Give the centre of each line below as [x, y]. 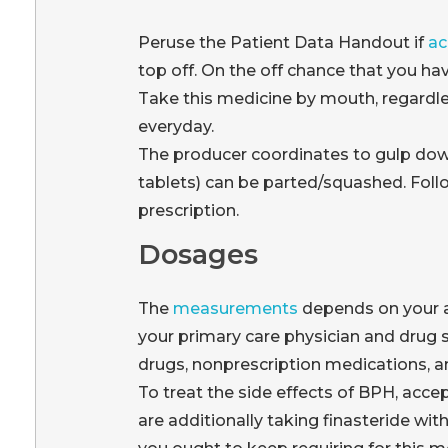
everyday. [175, 127]
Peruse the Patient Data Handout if [280, 43]
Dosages [197, 254]
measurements [235, 308]
